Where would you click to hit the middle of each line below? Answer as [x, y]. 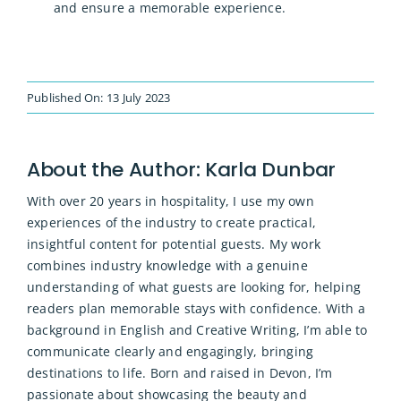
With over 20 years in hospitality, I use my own [170, 201]
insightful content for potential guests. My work [174, 244]
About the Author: [116, 170]
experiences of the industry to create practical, [171, 223]
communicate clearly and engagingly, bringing [170, 352]
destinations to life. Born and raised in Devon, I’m [179, 373]
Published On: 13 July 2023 [98, 98]
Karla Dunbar [271, 170]
